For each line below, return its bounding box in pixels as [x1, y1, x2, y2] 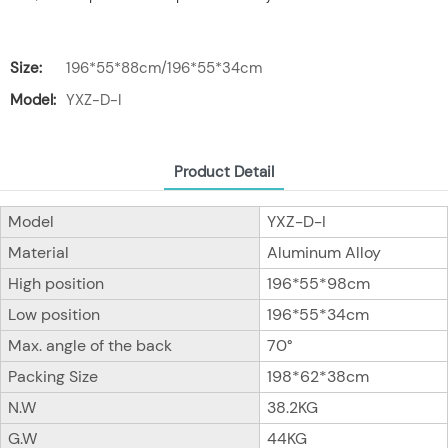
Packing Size [7, 366, 98, 388]
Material [7, 242, 69, 264]
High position [7, 273, 104, 295]
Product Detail [174, 162, 274, 183]
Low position [7, 304, 100, 326]
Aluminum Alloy [266, 242, 381, 264]
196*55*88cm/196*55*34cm [66, 58, 262, 78]
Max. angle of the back [7, 335, 172, 357]
